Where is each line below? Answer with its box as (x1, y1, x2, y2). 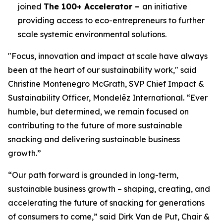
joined (18, 1, 44, 11)
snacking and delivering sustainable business (8, 134, 180, 144)
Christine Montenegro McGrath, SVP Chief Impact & (8, 79, 204, 89)
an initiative (142, 1, 187, 11)
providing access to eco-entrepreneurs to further (18, 15, 205, 25)
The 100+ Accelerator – (44, 1, 142, 11)
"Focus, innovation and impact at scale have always (8, 51, 208, 61)
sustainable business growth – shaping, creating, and (8, 184, 210, 194)
